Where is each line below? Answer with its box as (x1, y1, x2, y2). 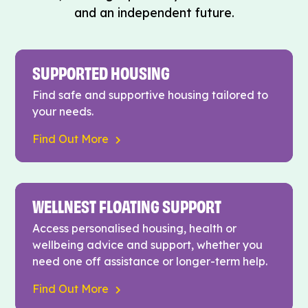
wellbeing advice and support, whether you (32, 237, 263, 252)
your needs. (32, 104, 94, 118)
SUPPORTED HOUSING (32, 58, 170, 84)
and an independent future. (74, 4, 234, 21)
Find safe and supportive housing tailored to (32, 87, 269, 102)
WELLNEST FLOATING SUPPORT (32, 191, 222, 217)
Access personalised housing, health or (32, 221, 237, 235)
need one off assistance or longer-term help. (32, 254, 268, 268)
